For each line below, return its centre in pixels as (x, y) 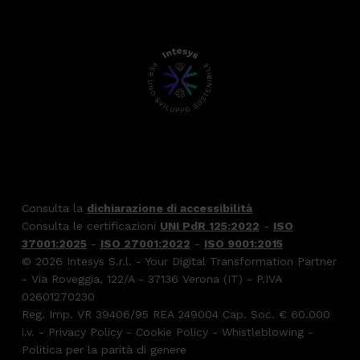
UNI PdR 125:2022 (209, 226)
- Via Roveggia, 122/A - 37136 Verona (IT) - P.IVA (151, 279)
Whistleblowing (262, 332)
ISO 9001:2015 (243, 243)
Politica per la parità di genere (104, 350)
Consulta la (54, 208)
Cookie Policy (172, 332)
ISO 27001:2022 (145, 243)
